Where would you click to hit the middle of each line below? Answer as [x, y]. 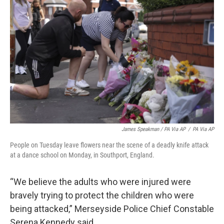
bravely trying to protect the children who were [102, 195]
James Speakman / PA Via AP [153, 129]
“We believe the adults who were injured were [100, 182]
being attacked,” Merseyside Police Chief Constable [112, 209]
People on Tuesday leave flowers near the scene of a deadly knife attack [109, 145]
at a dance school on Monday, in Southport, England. [82, 155]
